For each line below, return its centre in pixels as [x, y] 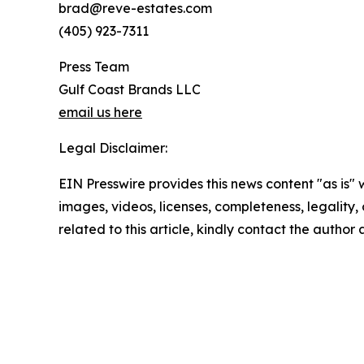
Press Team [94, 66]
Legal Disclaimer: [113, 147]
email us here [100, 112]
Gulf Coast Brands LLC [130, 89]
